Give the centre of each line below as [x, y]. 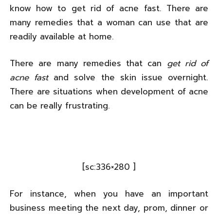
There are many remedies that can [88, 63]
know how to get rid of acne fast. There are [109, 8]
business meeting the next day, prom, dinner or [109, 208]
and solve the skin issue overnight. [128, 77]
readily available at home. [62, 36]
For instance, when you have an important [109, 193]
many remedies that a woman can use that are [109, 22]
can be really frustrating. [60, 105]
